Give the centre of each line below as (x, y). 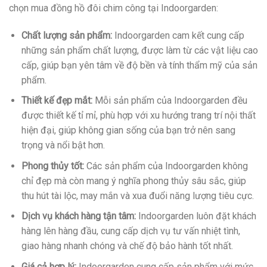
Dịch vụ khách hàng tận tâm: (78, 216)
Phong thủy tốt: (52, 166)
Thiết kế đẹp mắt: (57, 101)
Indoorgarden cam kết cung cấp (178, 35)
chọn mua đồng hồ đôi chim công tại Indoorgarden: (114, 8)
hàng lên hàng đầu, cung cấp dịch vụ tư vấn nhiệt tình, (131, 231)
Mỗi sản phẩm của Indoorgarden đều (170, 101)
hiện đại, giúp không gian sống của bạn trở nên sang (128, 131)
